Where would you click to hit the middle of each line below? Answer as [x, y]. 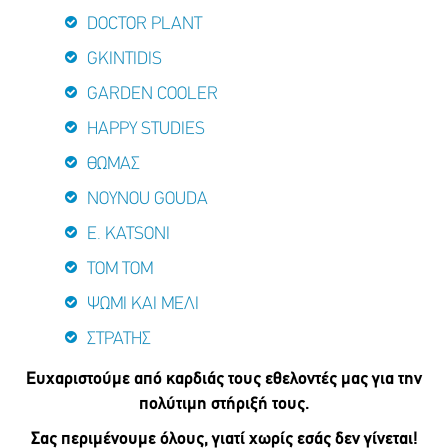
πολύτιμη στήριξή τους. [224, 405]
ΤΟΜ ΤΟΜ [120, 270]
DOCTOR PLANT [144, 25]
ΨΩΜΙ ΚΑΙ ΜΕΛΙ [143, 305]
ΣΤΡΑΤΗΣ [119, 340]
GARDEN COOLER [152, 95]
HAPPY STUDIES [146, 130]
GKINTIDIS [124, 60]
